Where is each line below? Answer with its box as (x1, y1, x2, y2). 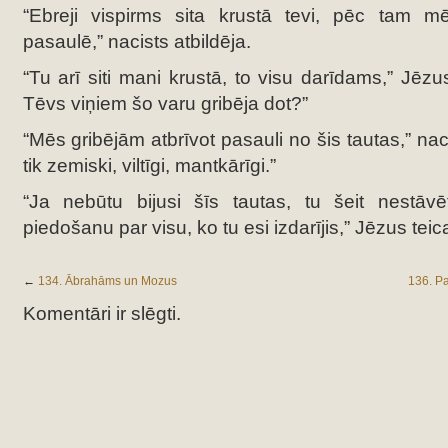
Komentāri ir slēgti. (22, 303, 181, 324)
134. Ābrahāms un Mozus (37, 274, 177, 288)
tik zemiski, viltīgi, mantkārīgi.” (22, 155, 276, 176)
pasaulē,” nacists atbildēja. (22, 31, 251, 52)
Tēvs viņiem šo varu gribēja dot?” (22, 93, 308, 114)
